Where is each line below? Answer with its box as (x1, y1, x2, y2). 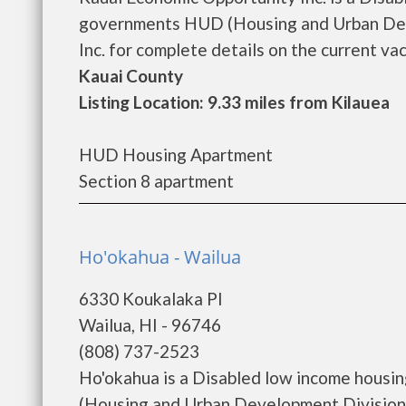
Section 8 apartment (79, 170, 234, 191)
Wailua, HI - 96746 (79, 314, 221, 335)
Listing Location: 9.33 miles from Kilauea (79, 92, 390, 112)
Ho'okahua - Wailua (79, 245, 241, 269)
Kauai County (79, 65, 183, 86)
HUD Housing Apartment (79, 144, 273, 165)
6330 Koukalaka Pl (79, 288, 222, 309)
